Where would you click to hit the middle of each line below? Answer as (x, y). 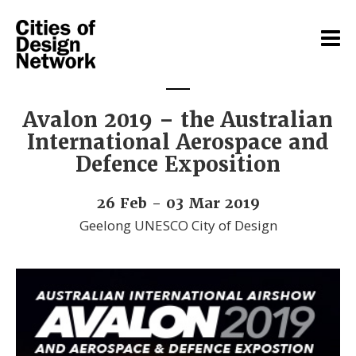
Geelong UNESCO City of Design (178, 225)
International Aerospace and (178, 142)
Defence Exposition (178, 164)
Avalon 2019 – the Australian (178, 120)
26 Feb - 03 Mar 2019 (178, 203)
